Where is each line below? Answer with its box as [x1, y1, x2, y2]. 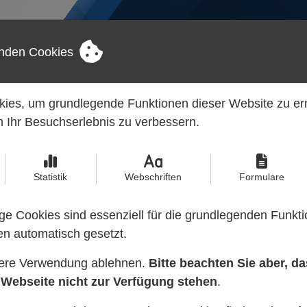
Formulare [238, 171, 284, 182]
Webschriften [124, 171, 182, 182]
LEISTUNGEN [101, 46, 173, 58]
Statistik [34, 171, 68, 182]
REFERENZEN [201, 46, 279, 58]
